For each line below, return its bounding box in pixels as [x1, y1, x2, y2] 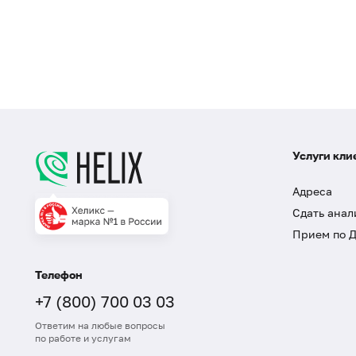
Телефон [35, 268, 83, 282]
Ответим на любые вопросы [35, 319, 165, 332]
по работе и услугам [35, 332, 131, 345]
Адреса [292, 184, 332, 199]
